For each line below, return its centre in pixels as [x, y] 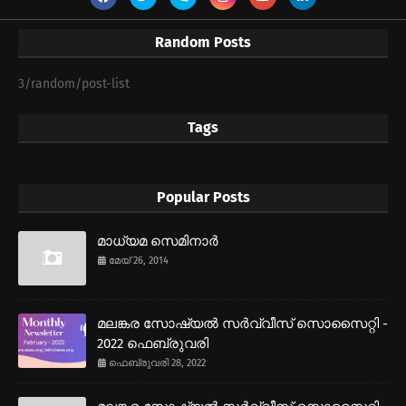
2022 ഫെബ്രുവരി [153, 344]
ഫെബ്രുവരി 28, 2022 [157, 363]
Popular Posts [203, 198]
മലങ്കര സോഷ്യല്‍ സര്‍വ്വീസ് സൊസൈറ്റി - [242, 324]
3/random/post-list [74, 84]
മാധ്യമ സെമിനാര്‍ [158, 242]
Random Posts [203, 43]
